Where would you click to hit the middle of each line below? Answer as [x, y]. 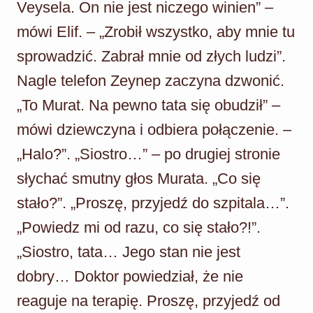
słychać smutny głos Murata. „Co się [139, 178]
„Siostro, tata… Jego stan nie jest [129, 252]
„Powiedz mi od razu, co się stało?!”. [139, 227]
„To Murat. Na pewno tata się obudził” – [148, 105]
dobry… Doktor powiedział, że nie [130, 276]
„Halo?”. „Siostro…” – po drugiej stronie [148, 154]
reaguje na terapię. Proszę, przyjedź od [148, 300]
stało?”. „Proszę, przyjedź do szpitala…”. [153, 203]
